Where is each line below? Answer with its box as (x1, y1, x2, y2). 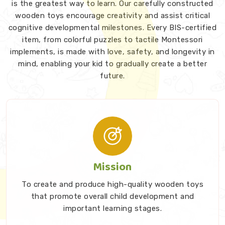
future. (100, 71, 125, 80)
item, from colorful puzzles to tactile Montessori (22, 35, 203, 44)
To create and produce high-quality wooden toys (22, 179, 203, 189)
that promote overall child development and (31, 191, 110, 201)
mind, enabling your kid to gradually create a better (18, 59, 207, 68)
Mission (93, 158, 132, 176)
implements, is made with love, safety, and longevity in (10, 47, 215, 56)
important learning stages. (63, 203, 162, 213)
